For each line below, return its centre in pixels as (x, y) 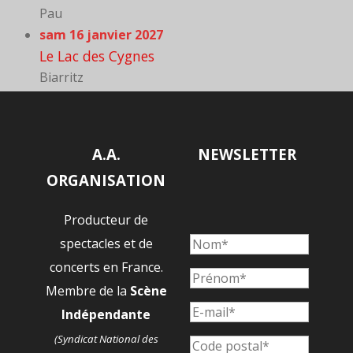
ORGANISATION (106, 180)
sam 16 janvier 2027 (101, 35)
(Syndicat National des (106, 338)
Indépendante (106, 314)
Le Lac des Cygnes (97, 56)
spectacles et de (106, 243)
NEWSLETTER (247, 154)
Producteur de (106, 219)
